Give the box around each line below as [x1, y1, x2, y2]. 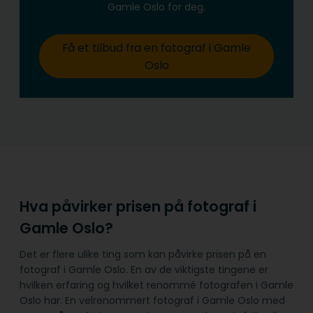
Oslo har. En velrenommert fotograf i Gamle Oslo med [20, 293, 285, 307]
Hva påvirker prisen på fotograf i [20, 196, 256, 217]
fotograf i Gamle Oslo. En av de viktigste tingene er [20, 262, 268, 277]
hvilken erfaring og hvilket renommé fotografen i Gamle [20, 277, 293, 292]
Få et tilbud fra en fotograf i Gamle [62, 39, 251, 56]
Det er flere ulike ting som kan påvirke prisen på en [20, 247, 266, 261]
